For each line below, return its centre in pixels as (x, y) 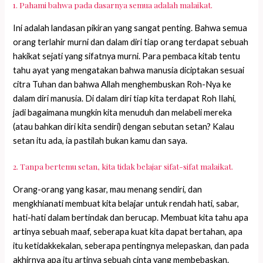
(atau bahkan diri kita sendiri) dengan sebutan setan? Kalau (124, 127)
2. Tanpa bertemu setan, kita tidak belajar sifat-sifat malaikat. (123, 166)
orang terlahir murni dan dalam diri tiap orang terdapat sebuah (131, 42)
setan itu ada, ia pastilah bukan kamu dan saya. (100, 141)
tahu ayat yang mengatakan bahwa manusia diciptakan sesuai (129, 70)
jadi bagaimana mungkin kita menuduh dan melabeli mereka (123, 113)
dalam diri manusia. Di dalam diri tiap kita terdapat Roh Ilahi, (125, 99)
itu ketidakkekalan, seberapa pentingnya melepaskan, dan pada (131, 246)
